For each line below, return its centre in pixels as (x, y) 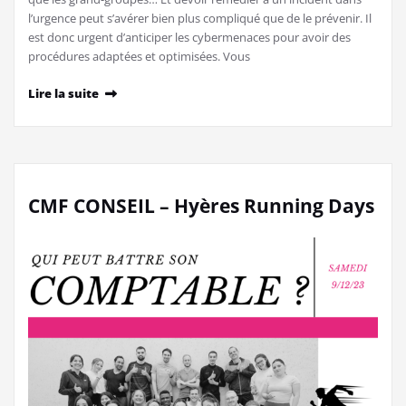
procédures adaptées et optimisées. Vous (139, 56)
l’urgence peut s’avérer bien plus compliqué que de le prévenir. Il (200, 18)
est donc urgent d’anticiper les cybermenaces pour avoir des (189, 37)
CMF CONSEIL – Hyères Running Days (201, 205)
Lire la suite (63, 93)
